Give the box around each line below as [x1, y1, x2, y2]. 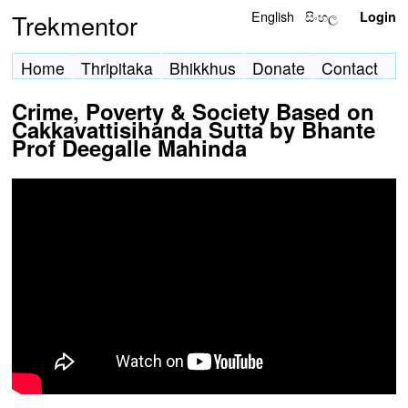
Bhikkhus [169, 56, 236, 79]
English [251, 6, 295, 25]
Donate [252, 56, 305, 79]
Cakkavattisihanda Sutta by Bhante [12, 114, 375, 145]
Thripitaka [81, 56, 153, 79]
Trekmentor [12, 7, 138, 43]
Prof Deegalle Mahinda [12, 132, 247, 163]
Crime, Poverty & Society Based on [12, 96, 374, 127]
